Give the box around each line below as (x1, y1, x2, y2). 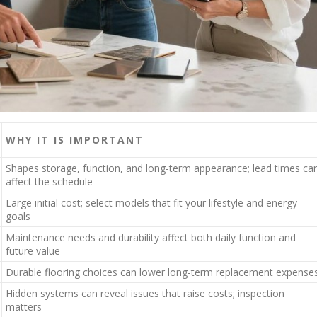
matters (6, 300, 42, 313)
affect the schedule (6, 175, 93, 188)
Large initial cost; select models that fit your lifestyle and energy (6, 196, 297, 209)
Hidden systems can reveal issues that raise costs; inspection (6, 287, 284, 300)
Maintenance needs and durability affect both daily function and (6, 231, 296, 244)
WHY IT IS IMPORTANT (6, 133, 144, 146)
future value (6, 244, 60, 258)
